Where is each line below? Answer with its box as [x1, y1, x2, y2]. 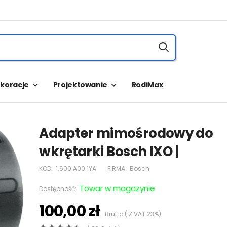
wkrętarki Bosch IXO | [39, 142, 179, 161]
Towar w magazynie [80, 183, 156, 194]
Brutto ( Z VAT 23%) [100, 210, 161, 218]
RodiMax [131, 80, 163, 90]
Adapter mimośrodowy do [39, 124, 213, 142]
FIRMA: [106, 164, 129, 173]
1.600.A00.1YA [56, 164, 97, 173]
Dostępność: [39, 184, 79, 193]
